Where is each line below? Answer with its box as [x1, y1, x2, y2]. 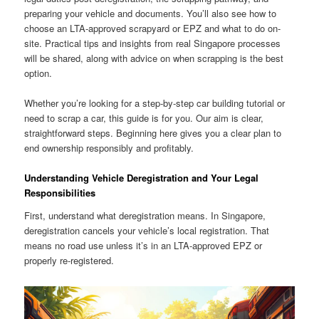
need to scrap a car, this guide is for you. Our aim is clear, [24, 111, 264, 125]
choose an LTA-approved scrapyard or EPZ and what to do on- [24, 21, 281, 35]
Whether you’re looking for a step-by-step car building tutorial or [24, 96, 286, 110]
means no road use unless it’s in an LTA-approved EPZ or [24, 238, 263, 252]
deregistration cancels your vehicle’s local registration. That [24, 223, 270, 237]
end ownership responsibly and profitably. [24, 141, 194, 155]
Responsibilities [24, 186, 96, 200]
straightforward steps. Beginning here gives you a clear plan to [24, 126, 282, 140]
